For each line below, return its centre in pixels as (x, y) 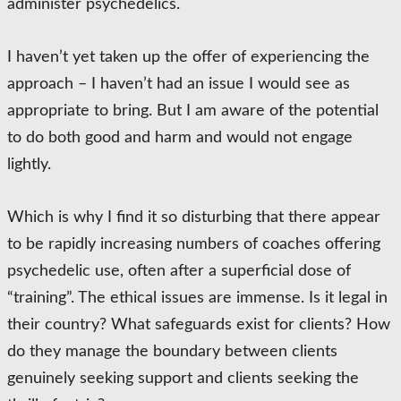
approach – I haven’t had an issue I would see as (179, 84)
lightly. (29, 165)
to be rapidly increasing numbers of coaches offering (194, 244)
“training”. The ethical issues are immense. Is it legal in (197, 298)
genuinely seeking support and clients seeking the (183, 379)
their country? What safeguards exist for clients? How (199, 325)
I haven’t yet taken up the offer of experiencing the (188, 57)
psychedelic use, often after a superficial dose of (179, 271)
